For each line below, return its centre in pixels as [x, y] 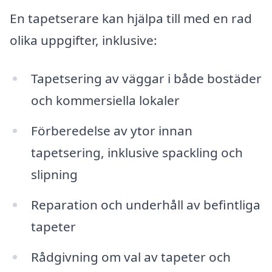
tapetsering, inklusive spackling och [137, 153]
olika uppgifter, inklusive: [83, 40]
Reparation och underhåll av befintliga [145, 205]
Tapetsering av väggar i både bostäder [146, 79]
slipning [54, 175]
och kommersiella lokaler [105, 100]
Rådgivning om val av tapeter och [131, 257]
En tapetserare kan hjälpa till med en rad [131, 18]
